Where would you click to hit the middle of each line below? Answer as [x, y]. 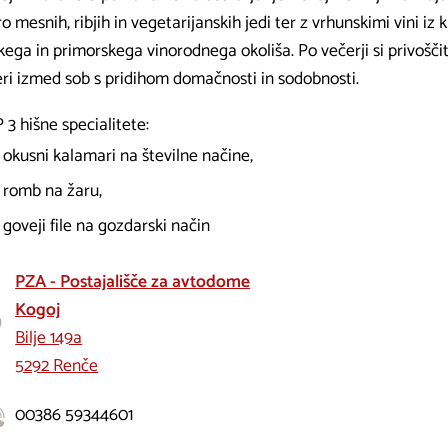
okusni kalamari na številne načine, [127, 157]
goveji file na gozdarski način [106, 227]
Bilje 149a [49, 339]
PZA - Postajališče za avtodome [133, 283]
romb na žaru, [52, 192]
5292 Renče [57, 367]
